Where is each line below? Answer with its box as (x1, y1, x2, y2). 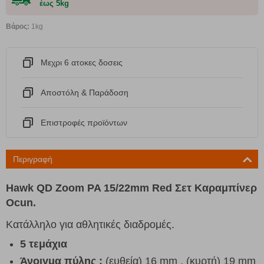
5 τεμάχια (20, 237, 67, 250)
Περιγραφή (13, 154, 52, 164)
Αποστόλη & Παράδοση (41, 87, 128, 97)
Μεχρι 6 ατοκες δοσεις (41, 57, 123, 67)
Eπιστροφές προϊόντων (41, 117, 127, 127)
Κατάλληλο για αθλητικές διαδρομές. (6, 218, 174, 230)
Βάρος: (6, 22, 29, 31)
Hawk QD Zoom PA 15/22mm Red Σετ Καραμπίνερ (6, 181, 257, 194)
